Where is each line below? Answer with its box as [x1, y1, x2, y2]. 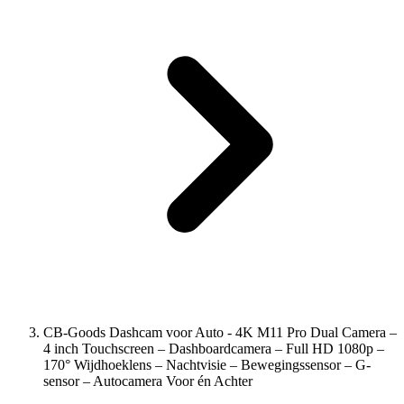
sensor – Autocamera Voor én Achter [43, 373, 252, 389]
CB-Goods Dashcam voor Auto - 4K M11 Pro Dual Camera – [43, 325, 397, 340]
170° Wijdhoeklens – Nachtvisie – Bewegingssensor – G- [43, 357, 371, 372]
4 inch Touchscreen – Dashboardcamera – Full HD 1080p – [43, 341, 384, 356]
